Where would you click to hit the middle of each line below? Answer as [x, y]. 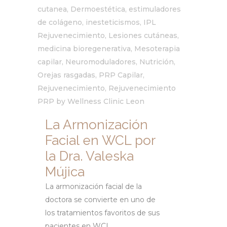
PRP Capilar [121, 75]
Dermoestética [98, 9]
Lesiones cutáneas [143, 36]
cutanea [52, 9]
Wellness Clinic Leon [106, 102]
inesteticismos [113, 23]
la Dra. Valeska [89, 156]
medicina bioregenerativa [84, 49]
